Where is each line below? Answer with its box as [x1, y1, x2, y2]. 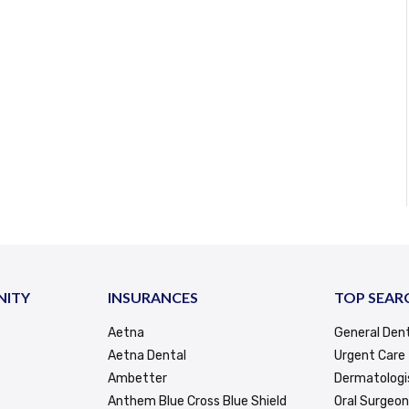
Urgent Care [333, 347, 405, 363]
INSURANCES [108, 288, 199, 306]
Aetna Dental [108, 347, 187, 363]
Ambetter [108, 370, 168, 386]
